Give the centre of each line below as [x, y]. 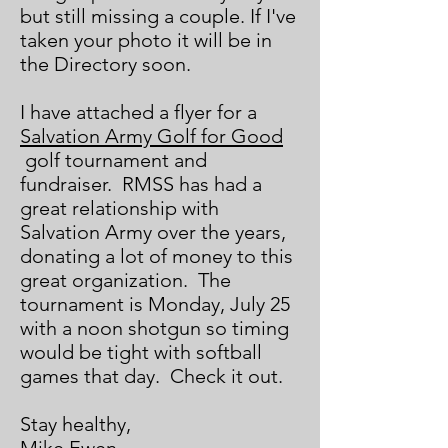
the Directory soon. [105, 64]
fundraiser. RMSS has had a [141, 184]
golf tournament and [113, 160]
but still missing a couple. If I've [158, 16]
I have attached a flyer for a [138, 112]
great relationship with [119, 208]
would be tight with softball [141, 352]
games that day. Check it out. [151, 376]
